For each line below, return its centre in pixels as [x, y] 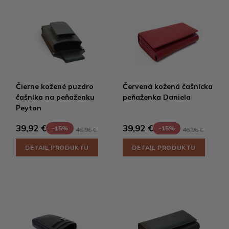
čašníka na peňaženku [55, 97]
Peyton [29, 108]
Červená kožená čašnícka [168, 86]
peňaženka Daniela [157, 97]
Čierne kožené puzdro [55, 86]
